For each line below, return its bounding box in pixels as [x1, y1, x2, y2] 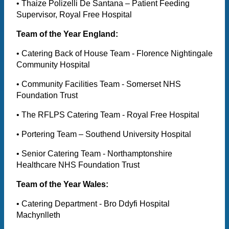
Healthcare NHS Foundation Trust [16, 161, 140, 170]
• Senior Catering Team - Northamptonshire [16, 149, 172, 158]
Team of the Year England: [16, 30, 118, 39]
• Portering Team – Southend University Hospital [16, 130, 193, 139]
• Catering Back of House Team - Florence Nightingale [16, 49, 213, 58]
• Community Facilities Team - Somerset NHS [16, 80, 181, 89]
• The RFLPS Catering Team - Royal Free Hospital [16, 110, 199, 120]
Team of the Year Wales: [16, 180, 108, 189]
